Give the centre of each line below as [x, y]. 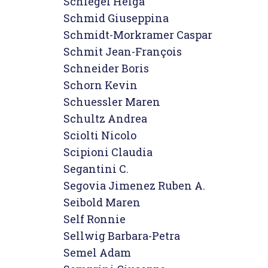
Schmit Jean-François [123, 51]
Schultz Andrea [105, 118]
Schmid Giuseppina [116, 18]
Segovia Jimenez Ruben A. [134, 185]
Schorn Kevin [100, 85]
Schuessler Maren [112, 102]
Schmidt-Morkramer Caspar [138, 35]
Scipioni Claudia [108, 152]
